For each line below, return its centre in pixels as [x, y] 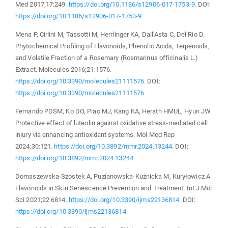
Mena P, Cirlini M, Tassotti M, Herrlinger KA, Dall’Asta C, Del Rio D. [110, 34]
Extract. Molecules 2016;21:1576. [64, 69]
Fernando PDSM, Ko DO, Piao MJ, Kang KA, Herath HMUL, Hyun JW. [114, 111]
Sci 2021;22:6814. [42, 199]
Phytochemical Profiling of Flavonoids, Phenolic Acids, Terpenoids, [112, 46]
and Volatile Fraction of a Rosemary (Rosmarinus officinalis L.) [107, 58]
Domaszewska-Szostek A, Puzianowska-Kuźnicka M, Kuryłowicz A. [114, 176]
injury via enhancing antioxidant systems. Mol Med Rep [95, 134]
